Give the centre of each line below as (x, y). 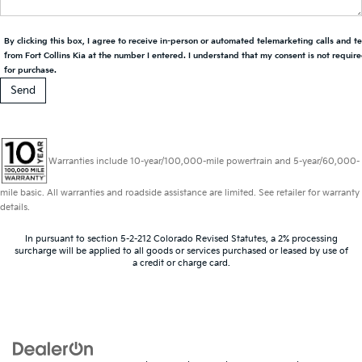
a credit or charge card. (181, 263)
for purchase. (30, 70)
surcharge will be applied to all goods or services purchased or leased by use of (181, 250)
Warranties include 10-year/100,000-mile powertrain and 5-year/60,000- (204, 161)
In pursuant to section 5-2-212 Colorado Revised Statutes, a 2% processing (181, 238)
